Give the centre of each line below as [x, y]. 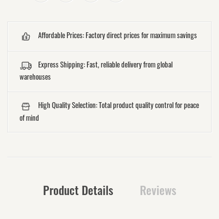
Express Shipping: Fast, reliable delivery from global [105, 64]
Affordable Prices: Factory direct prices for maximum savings [118, 35]
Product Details [78, 189]
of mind [29, 117]
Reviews [158, 189]
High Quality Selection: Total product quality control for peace [119, 105]
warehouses [35, 77]
